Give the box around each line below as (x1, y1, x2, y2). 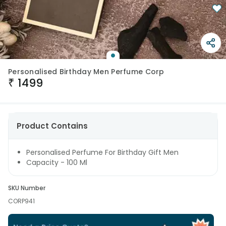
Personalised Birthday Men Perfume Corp (8, 67, 164, 77)
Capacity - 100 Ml (26, 157, 87, 167)
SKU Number (8, 184, 45, 192)
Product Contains (17, 121, 88, 131)
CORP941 (8, 197, 35, 205)
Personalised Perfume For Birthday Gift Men (26, 147, 179, 157)
